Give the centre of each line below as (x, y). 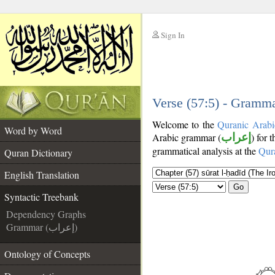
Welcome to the (185, 124)
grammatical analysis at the (205, 151)
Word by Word (33, 130)
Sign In (173, 35)
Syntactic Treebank (41, 197)
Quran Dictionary (38, 153)
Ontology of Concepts (47, 254)
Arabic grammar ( (187, 137)
